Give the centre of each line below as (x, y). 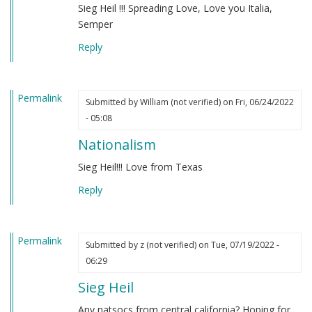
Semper (95, 24)
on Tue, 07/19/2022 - (237, 244)
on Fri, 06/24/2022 (257, 102)
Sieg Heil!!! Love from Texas (140, 166)
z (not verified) (168, 244)
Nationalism (117, 144)
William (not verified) (180, 102)
